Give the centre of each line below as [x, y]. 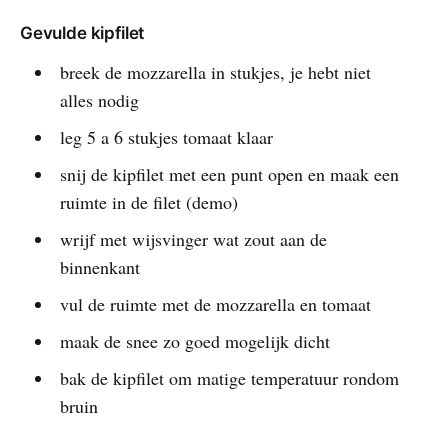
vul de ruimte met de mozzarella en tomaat [215, 303]
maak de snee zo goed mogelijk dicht [194, 340]
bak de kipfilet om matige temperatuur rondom [229, 377]
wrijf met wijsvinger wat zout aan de [193, 238]
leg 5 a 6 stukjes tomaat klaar [166, 136]
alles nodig [99, 99]
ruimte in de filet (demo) [148, 201]
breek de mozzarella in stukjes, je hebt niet [215, 71]
